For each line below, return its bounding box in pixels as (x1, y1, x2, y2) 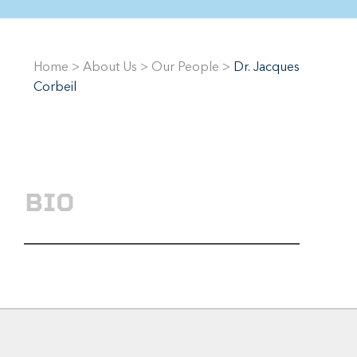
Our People (151, 61, 219, 74)
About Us (83, 61, 137, 74)
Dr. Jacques (233, 61, 300, 74)
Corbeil (33, 81, 76, 94)
